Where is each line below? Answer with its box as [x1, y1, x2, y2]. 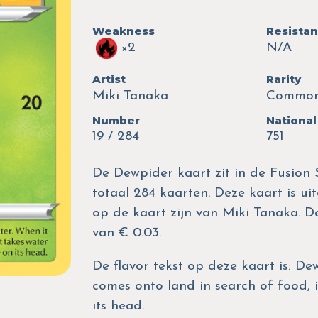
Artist [92, 72, 126, 86]
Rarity [265, 72, 301, 86]
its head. [92, 299, 144, 313]
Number [92, 113, 140, 127]
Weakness [92, 23, 155, 38]
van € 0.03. [92, 226, 161, 240]
